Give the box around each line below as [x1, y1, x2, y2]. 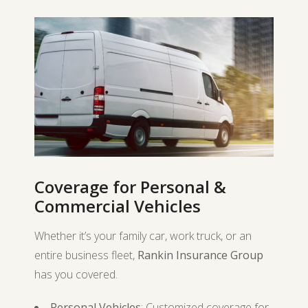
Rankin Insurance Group [137, 247, 263, 263]
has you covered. [34, 267, 118, 282]
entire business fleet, [34, 247, 137, 263]
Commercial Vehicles [34, 195, 201, 217]
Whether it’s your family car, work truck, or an [34, 228, 252, 243]
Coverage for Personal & [34, 175, 226, 198]
